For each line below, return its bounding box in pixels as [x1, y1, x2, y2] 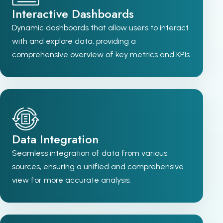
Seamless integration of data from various [12, 148, 167, 158]
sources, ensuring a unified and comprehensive [12, 162, 184, 172]
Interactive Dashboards [12, 5, 134, 23]
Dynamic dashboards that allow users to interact [12, 23, 189, 33]
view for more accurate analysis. [12, 175, 131, 185]
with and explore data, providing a [12, 36, 136, 46]
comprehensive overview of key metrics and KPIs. [12, 50, 191, 60]
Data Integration [12, 130, 99, 148]
